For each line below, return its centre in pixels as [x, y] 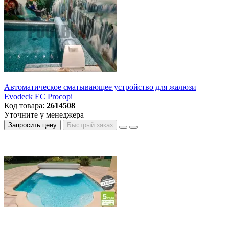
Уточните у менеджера [44, 115]
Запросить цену [32, 125]
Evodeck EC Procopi [38, 97]
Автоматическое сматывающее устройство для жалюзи [100, 87]
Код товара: [25, 106]
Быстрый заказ [90, 125]
